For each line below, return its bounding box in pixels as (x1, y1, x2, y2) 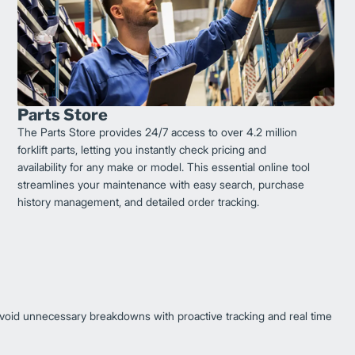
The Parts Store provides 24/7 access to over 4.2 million (17, 125, 297, 139)
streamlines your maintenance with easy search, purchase (17, 177, 304, 192)
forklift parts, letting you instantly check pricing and (17, 143, 266, 157)
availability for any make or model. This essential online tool (17, 160, 310, 174)
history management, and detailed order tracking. (17, 195, 259, 209)
